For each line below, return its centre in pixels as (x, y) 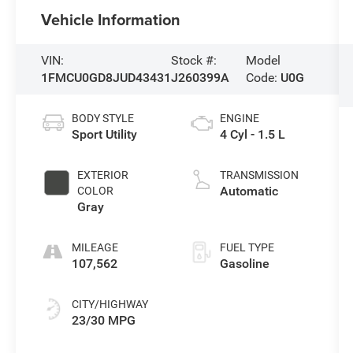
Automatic (249, 191)
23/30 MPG (104, 320)
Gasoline (244, 263)
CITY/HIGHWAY (110, 304)
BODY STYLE (103, 118)
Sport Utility (105, 134)
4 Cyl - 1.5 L (252, 134)
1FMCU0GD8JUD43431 (106, 77)
